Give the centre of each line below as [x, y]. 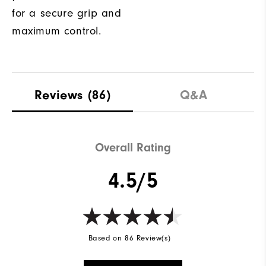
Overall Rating [133, 147]
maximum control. [57, 31]
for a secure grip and [67, 13]
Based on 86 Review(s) [129, 237]
